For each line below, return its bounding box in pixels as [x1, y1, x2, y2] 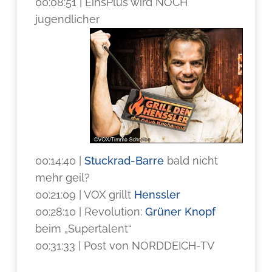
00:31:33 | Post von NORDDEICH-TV [35, 239, 215, 252]
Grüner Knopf [145, 205, 216, 218]
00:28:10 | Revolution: [35, 205, 146, 218]
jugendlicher [35, 13, 100, 25]
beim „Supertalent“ [35, 222, 132, 235]
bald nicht [164, 154, 219, 167]
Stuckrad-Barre [84, 154, 165, 167]
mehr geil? [35, 171, 90, 184]
